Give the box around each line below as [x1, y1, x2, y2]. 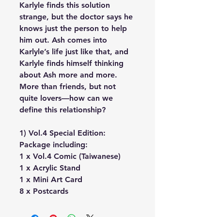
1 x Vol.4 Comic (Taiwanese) [19, 152, 121, 161]
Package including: [19, 140, 88, 149]
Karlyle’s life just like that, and [19, 47, 128, 56]
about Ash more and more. [19, 70, 117, 79]
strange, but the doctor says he [19, 12, 133, 21]
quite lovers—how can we [19, 93, 113, 103]
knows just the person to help [19, 24, 127, 33]
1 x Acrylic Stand [19, 163, 80, 172]
